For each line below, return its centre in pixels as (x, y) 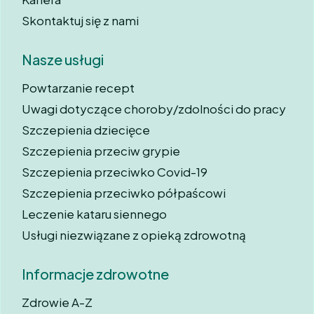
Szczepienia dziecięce (86, 130)
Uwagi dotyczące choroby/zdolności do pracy (154, 109)
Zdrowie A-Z (57, 302)
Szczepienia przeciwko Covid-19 (115, 172)
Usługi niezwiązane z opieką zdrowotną (134, 235)
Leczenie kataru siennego (94, 214)
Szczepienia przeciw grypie (101, 151)
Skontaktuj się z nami (80, 21)
